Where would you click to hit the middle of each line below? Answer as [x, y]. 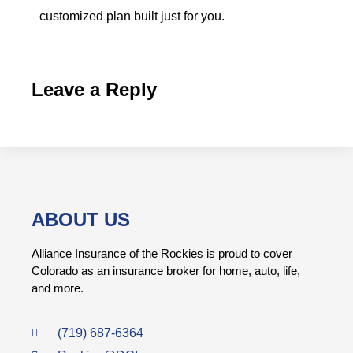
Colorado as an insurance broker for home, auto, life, [166, 270]
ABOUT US [81, 219]
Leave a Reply [94, 89]
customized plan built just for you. [135, 17]
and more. [58, 288]
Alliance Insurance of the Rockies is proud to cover [162, 253]
